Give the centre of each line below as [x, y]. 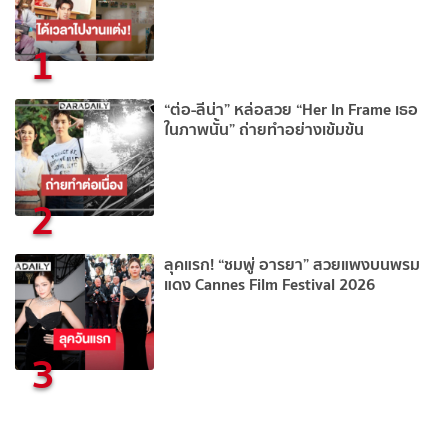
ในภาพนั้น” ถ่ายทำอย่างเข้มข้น [264, 128]
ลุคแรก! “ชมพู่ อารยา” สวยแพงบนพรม [292, 263]
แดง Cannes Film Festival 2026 [270, 283]
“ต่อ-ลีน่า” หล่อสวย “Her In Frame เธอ [291, 108]
